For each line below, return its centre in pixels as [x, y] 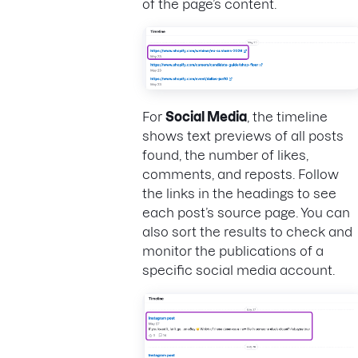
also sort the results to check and [247, 232]
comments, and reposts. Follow [241, 175]
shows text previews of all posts [243, 136]
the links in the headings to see [239, 194]
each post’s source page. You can [246, 213]
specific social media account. [239, 270]
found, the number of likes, [225, 155]
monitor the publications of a [233, 251]
